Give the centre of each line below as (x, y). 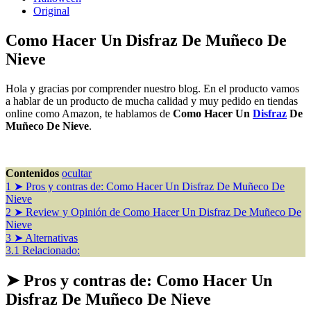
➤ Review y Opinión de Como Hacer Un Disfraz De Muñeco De (158, 212)
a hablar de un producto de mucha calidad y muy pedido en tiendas (152, 101)
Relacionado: (51, 250)
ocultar (77, 173)
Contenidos (32, 173)
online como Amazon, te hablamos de (89, 113)
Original (51, 11)
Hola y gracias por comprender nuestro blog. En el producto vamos (152, 88)
